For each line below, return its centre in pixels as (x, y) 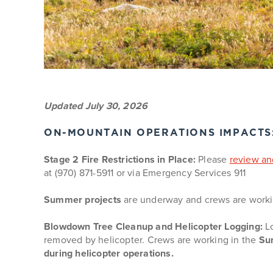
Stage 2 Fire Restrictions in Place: (120, 159)
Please (213, 159)
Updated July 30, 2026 (96, 106)
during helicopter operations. (109, 253)
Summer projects (83, 200)
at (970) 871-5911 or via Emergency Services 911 (145, 173)
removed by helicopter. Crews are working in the (151, 240)
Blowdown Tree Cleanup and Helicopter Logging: (153, 226)
